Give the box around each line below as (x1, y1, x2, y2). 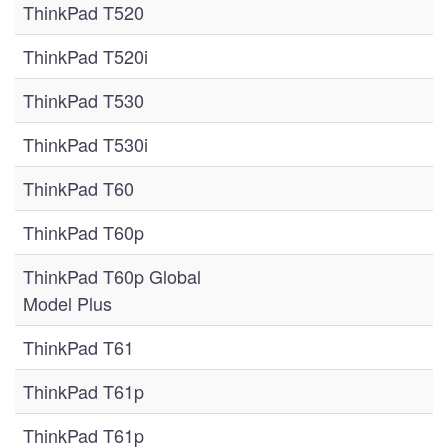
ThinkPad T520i (23, 43, 148, 69)
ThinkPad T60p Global (23, 263, 201, 289)
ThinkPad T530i (23, 131, 148, 157)
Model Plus (23, 290, 112, 316)
